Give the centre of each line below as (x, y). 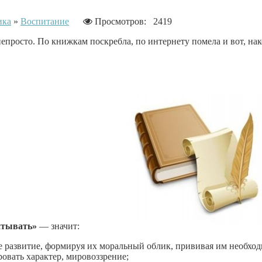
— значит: (58, 226)
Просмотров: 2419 (132, 21)
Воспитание (45, 21)
